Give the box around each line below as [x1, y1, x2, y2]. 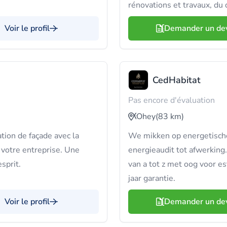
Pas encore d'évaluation [128, 95, 215, 106]
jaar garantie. [128, 173, 175, 184]
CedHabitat [153, 74, 201, 86]
